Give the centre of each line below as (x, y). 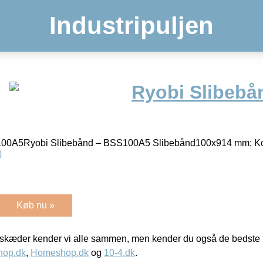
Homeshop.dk (60, 252)
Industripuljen (131, 26)
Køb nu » (36, 205)
